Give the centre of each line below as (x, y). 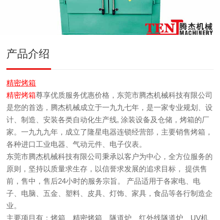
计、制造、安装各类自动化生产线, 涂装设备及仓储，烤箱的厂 (108, 120)
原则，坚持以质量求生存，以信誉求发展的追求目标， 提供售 (107, 169)
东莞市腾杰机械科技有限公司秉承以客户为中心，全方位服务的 (110, 156)
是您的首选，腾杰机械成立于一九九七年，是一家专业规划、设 (110, 107)
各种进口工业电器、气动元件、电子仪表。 (77, 144)
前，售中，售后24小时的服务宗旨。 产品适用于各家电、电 (104, 181)
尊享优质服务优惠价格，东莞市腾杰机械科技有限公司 (124, 95)
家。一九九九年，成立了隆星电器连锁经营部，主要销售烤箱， (110, 132)
